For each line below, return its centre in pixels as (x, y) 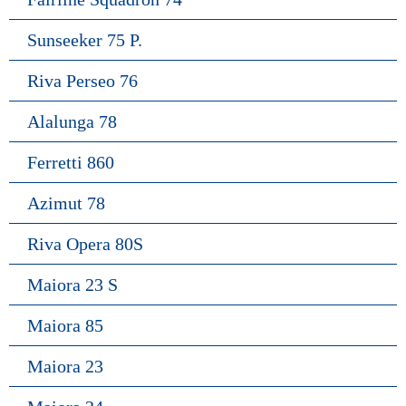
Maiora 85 (65, 325)
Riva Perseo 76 (82, 81)
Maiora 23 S (72, 285)
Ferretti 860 (71, 162)
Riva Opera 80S (85, 244)
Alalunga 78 (72, 121)
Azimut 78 (66, 203)
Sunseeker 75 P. (87, 40)
